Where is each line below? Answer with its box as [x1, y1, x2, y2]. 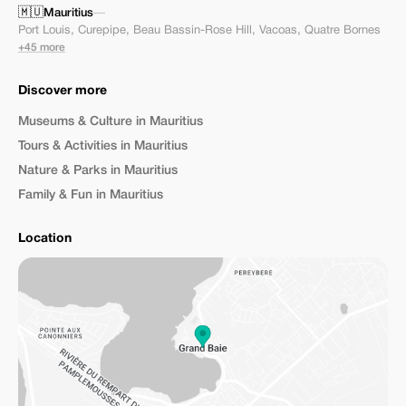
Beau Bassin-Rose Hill [133, 25, 252, 36]
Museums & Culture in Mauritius [18, 116, 203, 128]
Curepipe [78, 25, 126, 36]
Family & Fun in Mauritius [18, 189, 163, 201]
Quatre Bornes [304, 25, 381, 36]
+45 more [18, 43, 65, 53]
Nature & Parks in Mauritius [18, 165, 178, 177]
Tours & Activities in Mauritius [18, 140, 188, 152]
